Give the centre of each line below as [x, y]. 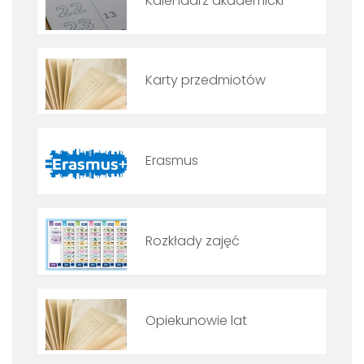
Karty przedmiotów [206, 80]
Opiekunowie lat [196, 321]
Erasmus [172, 161]
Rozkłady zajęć [193, 240]
